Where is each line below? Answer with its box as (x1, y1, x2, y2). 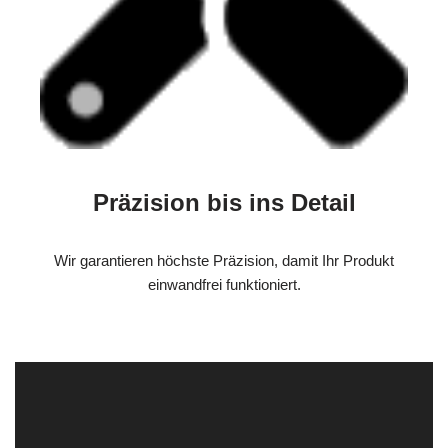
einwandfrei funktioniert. (147, 276, 301, 294)
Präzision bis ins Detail (92, 189, 356, 217)
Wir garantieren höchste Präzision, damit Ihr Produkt (54, 252, 394, 270)
